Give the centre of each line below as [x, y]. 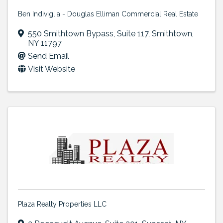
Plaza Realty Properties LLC [62, 204]
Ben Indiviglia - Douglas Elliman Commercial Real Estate [108, 14]
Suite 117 [133, 33]
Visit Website [52, 69]
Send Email [49, 56]
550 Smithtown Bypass [71, 33]
